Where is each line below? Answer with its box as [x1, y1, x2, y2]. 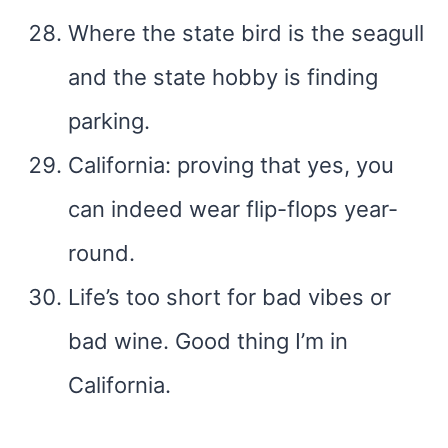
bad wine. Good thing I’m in [68, 328, 348, 354]
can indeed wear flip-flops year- [68, 196, 398, 222]
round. [68, 240, 135, 266]
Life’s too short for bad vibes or [68, 284, 391, 310]
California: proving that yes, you [68, 152, 394, 178]
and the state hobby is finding [68, 64, 378, 90]
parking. [68, 108, 150, 134]
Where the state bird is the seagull [68, 20, 424, 46]
